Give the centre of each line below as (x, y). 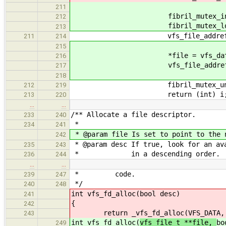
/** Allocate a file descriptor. (133, 114)
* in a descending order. (145, 154)
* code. (103, 174)
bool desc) (160, 193)
